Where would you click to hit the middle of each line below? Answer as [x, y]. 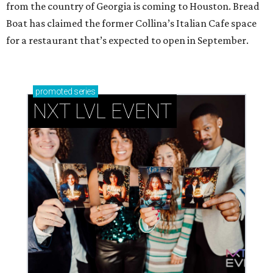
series [84, 91]
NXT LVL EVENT [102, 111]
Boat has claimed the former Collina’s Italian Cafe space [131, 23]
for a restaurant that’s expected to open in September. [127, 40]
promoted [54, 91]
